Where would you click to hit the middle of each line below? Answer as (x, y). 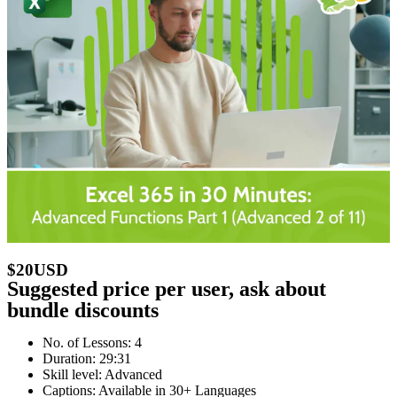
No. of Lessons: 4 (92, 342)
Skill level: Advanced (102, 374)
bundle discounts (83, 310)
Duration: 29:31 (87, 358)
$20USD (38, 269)
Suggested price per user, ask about (167, 288)
